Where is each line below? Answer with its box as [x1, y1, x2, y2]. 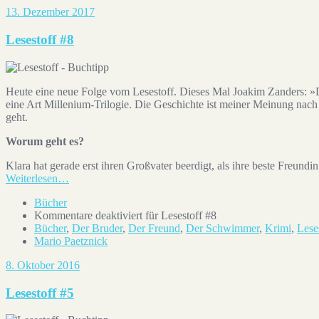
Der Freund [128, 221, 180, 234]
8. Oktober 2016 [6, 258, 80, 271]
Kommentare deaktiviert [34, 209, 142, 221]
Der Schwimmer [186, 221, 259, 234]
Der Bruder [72, 221, 122, 234]
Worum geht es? [6, 135, 84, 147]
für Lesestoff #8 [142, 209, 216, 221]
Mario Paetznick [34, 234, 108, 247]
